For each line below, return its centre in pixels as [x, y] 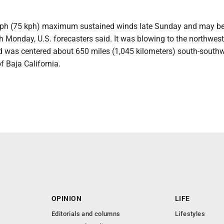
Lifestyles [190, 214]
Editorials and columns [86, 214]
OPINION [66, 199]
